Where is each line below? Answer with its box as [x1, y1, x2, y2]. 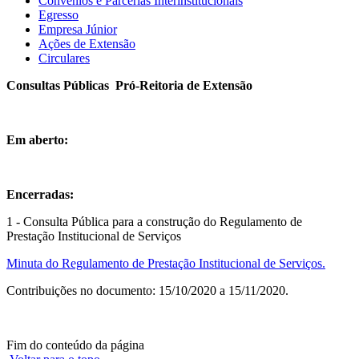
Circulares [38, 50, 90, 65]
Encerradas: [6, 187, 74, 201]
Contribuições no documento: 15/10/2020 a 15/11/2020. [6, 283, 288, 297]
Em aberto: [6, 132, 68, 147]
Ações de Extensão [38, 36, 135, 50]
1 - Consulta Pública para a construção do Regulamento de [6, 214, 302, 228]
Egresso [38, 7, 79, 22]
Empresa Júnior [38, 22, 117, 36]
